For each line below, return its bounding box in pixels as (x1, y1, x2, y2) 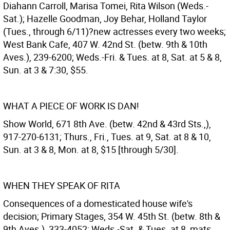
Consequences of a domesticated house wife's (3, 197, 193, 209)
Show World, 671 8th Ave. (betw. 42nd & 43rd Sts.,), (3, 118, 211, 130)
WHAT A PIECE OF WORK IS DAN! (3, 100, 139, 112)
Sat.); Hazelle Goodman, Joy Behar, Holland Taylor (3, 12, 207, 25)
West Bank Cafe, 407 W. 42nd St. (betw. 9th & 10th (3, 38, 207, 50)
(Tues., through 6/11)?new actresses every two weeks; (3, 25, 226, 37)
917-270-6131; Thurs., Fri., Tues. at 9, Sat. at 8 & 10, (3, 130, 211, 143)
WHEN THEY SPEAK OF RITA (3, 179, 120, 191)
